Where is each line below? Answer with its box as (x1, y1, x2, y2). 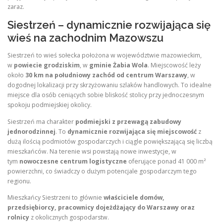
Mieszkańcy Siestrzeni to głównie (7, 193, 104, 202)
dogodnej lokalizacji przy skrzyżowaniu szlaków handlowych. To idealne (7, 81, 212, 90)
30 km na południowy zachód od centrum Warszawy (25, 71, 187, 80)
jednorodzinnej (7, 127, 55, 136)
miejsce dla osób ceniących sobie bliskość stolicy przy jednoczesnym (7, 91, 204, 100)
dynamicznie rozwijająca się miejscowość (67, 127, 197, 136)
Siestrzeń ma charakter (7, 117, 75, 126)
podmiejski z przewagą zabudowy (75, 117, 181, 126)
